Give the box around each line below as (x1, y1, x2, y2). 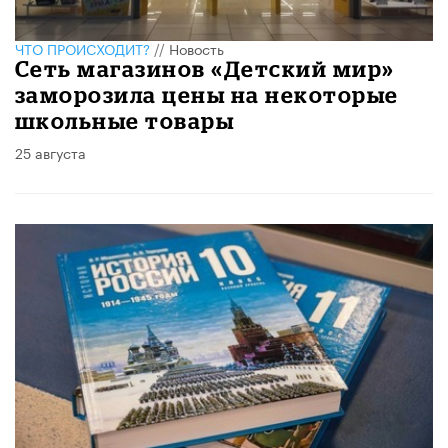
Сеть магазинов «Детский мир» (15, 55, 395, 81)
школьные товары (15, 107, 235, 133)
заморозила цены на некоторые (15, 81, 399, 107)
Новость (169, 36, 224, 59)
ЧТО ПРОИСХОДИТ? (15, 36, 150, 59)
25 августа (15, 140, 86, 163)
